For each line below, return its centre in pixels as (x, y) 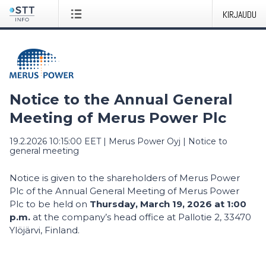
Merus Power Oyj (145, 141)
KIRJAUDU (240, 15)
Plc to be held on (50, 204)
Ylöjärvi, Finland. (46, 230)
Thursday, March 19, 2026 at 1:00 (168, 204)
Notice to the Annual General (121, 99)
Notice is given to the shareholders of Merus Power (125, 178)
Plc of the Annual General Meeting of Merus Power (124, 191)
